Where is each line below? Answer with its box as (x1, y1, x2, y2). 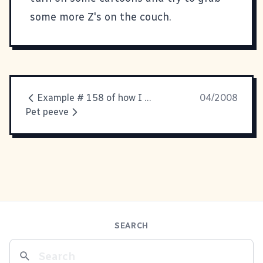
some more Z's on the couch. (30, 10, 171, 23)
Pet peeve (25, 106, 69, 117)
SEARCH (114, 221, 149, 231)
